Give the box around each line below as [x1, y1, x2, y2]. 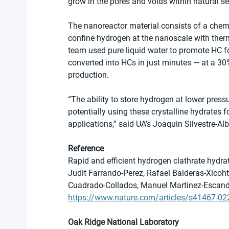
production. [68, 70, 109, 80]
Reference [68, 144, 104, 153]
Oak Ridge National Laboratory [68, 217, 179, 227]
